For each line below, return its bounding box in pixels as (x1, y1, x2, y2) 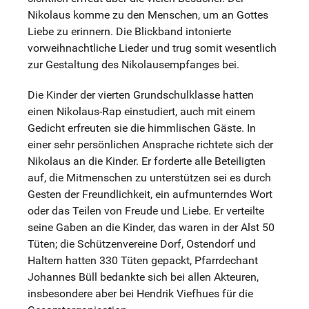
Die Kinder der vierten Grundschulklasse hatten (28, 88, 254, 101)
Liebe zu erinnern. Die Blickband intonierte (28, 24, 231, 38)
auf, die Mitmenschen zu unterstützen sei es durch (28, 170, 271, 184)
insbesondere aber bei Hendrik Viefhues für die (28, 286, 253, 300)
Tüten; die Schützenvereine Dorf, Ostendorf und (28, 237, 256, 250)
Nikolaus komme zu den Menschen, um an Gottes (28, 8, 268, 21)
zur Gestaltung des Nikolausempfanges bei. (28, 57, 239, 71)
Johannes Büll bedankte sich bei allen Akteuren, (28, 270, 259, 283)
